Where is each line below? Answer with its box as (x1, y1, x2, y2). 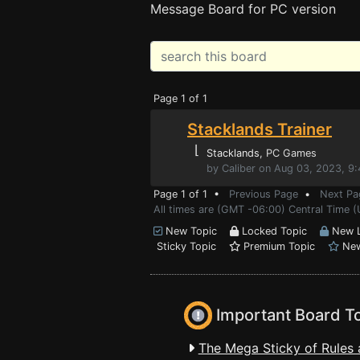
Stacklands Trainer (187, 120, 332, 139)
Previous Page (229, 188, 298, 200)
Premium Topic (240, 240, 328, 252)
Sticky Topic (153, 240, 229, 252)
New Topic (162, 225, 230, 237)
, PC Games (260, 147, 317, 159)
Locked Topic (239, 225, 320, 237)
